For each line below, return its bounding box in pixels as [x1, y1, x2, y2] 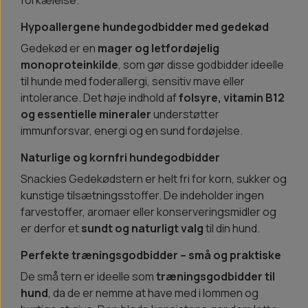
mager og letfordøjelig [98, 41, 219, 56]
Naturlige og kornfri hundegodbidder [21, 150, 220, 166]
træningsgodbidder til [156, 269, 275, 285]
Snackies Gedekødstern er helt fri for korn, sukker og [21, 171, 287, 187]
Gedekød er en [21, 41, 98, 56]
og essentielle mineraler [21, 107, 151, 122]
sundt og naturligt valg [81, 221, 203, 236]
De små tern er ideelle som [21, 269, 156, 285]
